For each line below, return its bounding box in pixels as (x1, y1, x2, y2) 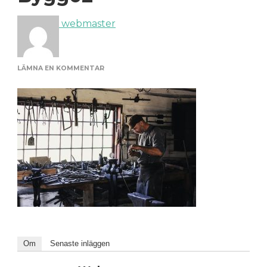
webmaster (59, 18, 116, 30)
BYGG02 (104, 74, 133, 83)
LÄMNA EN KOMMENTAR (17, 64, 104, 73)
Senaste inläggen (50, 239, 110, 249)
